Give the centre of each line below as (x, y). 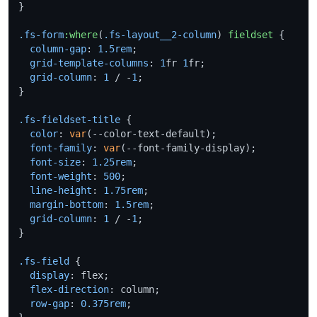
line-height (61, 190)
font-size (55, 162)
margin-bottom (67, 204)
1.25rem (112, 162)
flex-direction (69, 289)
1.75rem (123, 190)
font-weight (61, 176)
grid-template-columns (89, 63)
